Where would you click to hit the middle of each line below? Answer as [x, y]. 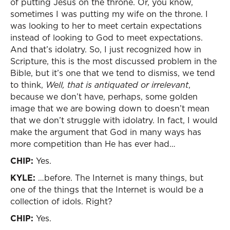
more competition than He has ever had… [93, 144]
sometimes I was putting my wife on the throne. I [109, 14]
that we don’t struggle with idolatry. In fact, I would [114, 120]
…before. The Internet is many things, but [119, 178]
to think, [28, 85]
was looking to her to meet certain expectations [106, 26]
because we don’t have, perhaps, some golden [104, 97]
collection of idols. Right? [61, 201]
